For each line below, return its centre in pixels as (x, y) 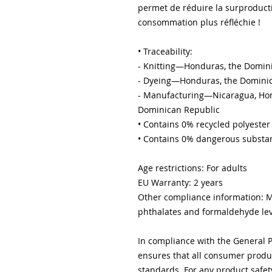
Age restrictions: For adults (192, 168)
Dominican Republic (179, 109)
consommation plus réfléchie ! (199, 22)
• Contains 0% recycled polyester (204, 124)
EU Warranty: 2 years (180, 182)
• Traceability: (165, 51)
